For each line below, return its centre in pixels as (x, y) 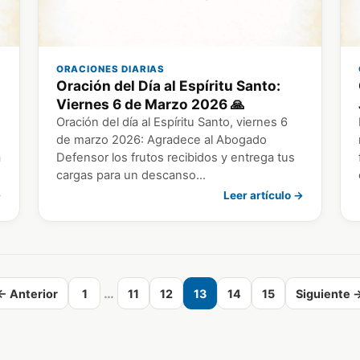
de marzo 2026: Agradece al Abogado (161, 140)
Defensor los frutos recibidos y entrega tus (175, 158)
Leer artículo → (264, 196)
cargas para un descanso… (131, 176)
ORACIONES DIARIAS (110, 70)
